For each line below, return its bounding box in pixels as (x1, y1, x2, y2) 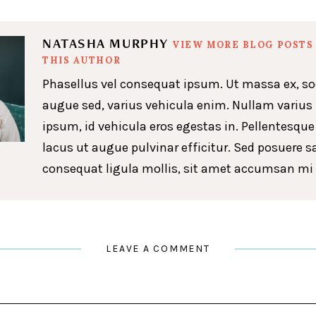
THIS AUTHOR (42, 54, 121, 66)
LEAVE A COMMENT (106, 243, 210, 255)
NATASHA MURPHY (42, 34, 173, 52)
